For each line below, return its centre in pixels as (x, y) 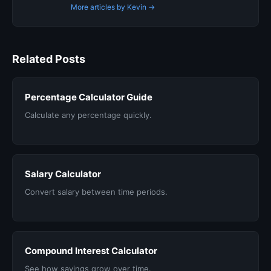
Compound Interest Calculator (91, 251)
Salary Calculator (63, 174)
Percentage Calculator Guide (89, 97)
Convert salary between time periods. (96, 192)
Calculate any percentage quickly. (88, 115)
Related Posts (49, 59)
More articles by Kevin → (113, 7)
